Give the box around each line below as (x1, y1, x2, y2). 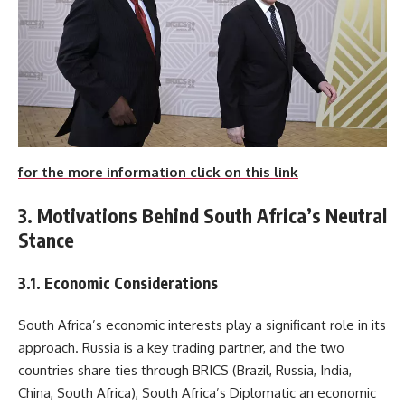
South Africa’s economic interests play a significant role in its (18, 316, 386, 334)
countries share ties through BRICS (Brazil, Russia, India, (18, 362, 352, 380)
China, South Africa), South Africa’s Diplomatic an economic (18, 384, 376, 402)
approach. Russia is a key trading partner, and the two (18, 339, 344, 357)
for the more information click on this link (18, 163, 298, 181)
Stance (18, 228, 74, 253)
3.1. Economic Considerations (18, 272, 218, 293)
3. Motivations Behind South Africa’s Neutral (18, 203, 387, 229)
